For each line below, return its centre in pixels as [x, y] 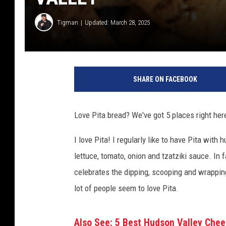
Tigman [68, 22]
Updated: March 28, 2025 [117, 22]
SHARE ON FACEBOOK [165, 79]
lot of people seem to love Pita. [126, 188]
